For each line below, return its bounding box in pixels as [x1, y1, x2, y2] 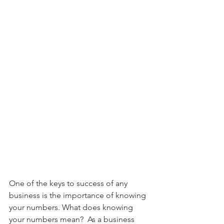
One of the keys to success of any [9, 178, 129, 188]
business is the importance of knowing [9, 190, 148, 200]
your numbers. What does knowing [9, 202, 135, 212]
